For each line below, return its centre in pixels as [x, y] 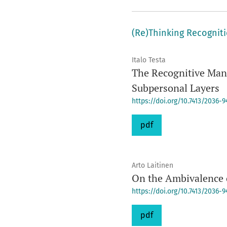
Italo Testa [148, 60]
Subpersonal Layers [175, 88]
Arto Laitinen [152, 165]
